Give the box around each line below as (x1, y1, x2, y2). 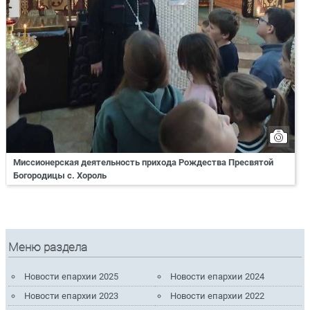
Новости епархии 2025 (24, 271, 118, 282)
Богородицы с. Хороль (13, 170, 107, 181)
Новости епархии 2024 (170, 271, 265, 282)
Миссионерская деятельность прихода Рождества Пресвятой (13, 156, 273, 167)
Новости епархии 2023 (24, 290, 118, 301)
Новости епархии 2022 (170, 290, 265, 301)
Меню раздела (8, 240, 88, 254)
